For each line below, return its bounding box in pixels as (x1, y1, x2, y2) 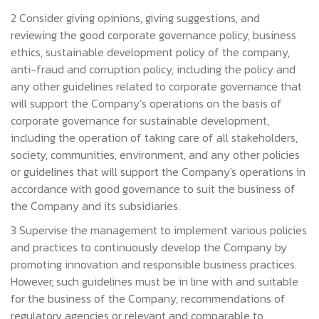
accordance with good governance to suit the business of (11, 180, 296, 197)
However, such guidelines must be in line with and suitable (11, 273, 298, 290)
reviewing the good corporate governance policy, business (11, 26, 296, 43)
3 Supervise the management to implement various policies (11, 221, 307, 239)
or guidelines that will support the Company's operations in (11, 163, 305, 180)
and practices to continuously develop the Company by (11, 239, 287, 256)
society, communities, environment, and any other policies (11, 146, 300, 163)
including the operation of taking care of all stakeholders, (11, 129, 298, 146)
